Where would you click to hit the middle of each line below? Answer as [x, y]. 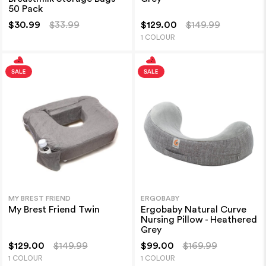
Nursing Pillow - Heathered [199, 219]
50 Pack [25, 9]
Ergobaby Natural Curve [193, 209]
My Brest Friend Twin [54, 209]
